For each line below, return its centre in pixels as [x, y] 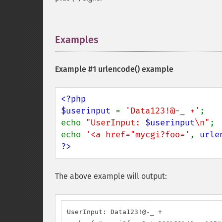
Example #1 [77, 69]
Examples [77, 40]
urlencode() [119, 69]
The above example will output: [111, 176]
